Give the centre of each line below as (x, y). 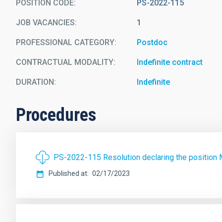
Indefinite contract (170, 62)
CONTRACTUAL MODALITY (65, 62)
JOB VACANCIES (45, 23)
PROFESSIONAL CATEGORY (65, 42)
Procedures (56, 115)
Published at (68, 173)
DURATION (35, 82)
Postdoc (152, 42)
